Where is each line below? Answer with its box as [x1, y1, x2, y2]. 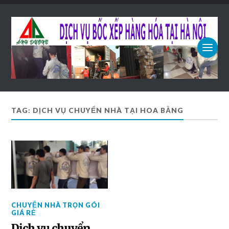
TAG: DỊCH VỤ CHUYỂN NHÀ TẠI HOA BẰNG [11, 106, 184, 114]
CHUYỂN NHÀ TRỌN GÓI [11, 200, 101, 209]
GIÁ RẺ [11, 208, 37, 217]
